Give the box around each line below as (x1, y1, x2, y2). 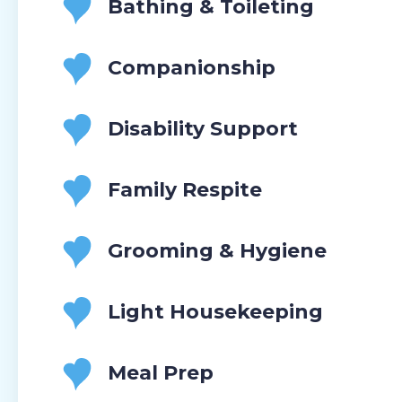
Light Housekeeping (108, 300, 323, 325)
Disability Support (108, 117, 298, 142)
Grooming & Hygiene (108, 239, 327, 264)
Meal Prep (108, 361, 214, 386)
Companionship (108, 56, 275, 81)
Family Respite (108, 178, 262, 203)
